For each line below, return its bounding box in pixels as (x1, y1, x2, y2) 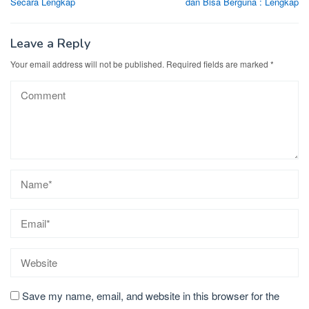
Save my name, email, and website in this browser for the (22, 288, 279, 303)
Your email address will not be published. (10, 57, 164, 70)
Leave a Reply (10, 34, 90, 52)
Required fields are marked (166, 57, 270, 70)
